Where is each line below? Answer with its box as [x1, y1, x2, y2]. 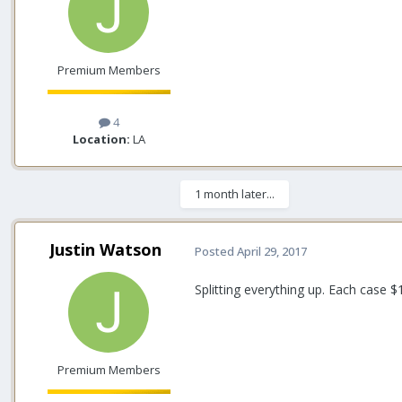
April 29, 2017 [237, 242, 307, 259]
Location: [72, 130, 130, 147]
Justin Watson [48, 238, 162, 260]
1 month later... [195, 185, 275, 202]
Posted [195, 242, 237, 259]
